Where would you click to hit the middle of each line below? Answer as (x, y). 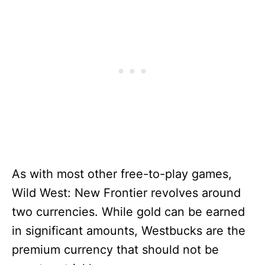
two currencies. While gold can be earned (128, 212)
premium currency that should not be (115, 250)
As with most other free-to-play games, (122, 174)
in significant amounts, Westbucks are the (129, 231)
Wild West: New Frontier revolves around (126, 193)
